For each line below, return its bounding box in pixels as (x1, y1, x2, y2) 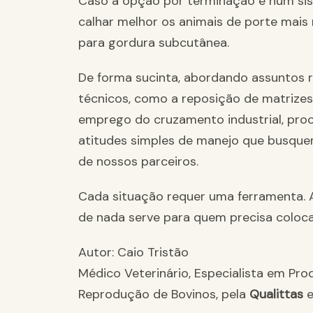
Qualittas (249, 286, 303, 303)
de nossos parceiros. (78, 153, 198, 170)
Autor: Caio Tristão (78, 244, 189, 261)
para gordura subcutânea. (78, 34, 229, 52)
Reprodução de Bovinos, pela (78, 286, 249, 303)
